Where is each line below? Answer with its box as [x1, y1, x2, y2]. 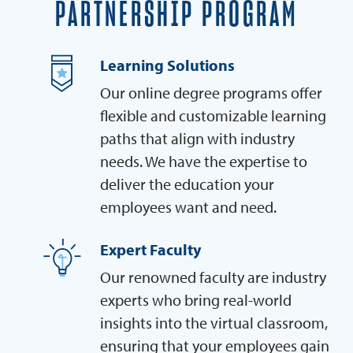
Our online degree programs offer [100, 82, 322, 102]
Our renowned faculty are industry [100, 266, 326, 287]
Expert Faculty [100, 239, 201, 259]
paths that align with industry [100, 128, 295, 148]
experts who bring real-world [100, 289, 292, 310]
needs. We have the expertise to [100, 150, 307, 171]
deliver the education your [100, 173, 274, 194]
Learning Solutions [100, 54, 235, 75]
